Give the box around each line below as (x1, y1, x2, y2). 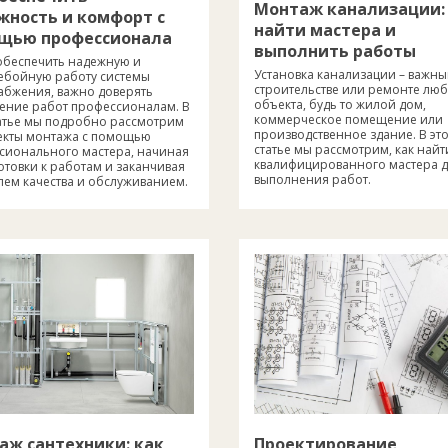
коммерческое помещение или (254, 110, 443, 128)
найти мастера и (254, 18, 396, 41)
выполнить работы (254, 39, 416, 62)
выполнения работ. (254, 170, 371, 188)
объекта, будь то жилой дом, (254, 95, 426, 113)
